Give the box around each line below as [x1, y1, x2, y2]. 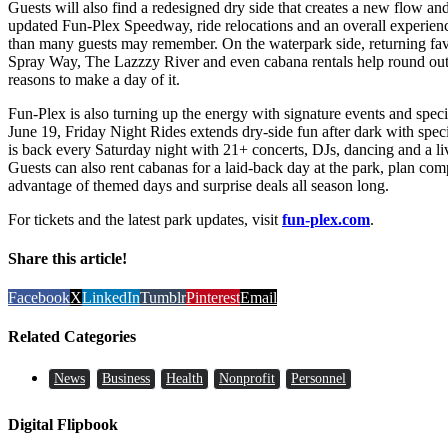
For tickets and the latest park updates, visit [8, 210, 282, 228]
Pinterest [186, 289, 240, 307]
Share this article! [8, 249, 127, 267]
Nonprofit [219, 370, 275, 386]
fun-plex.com [282, 210, 370, 228]
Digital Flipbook [8, 415, 118, 433]
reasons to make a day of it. [8, 70, 180, 88]
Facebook [8, 289, 70, 307]
